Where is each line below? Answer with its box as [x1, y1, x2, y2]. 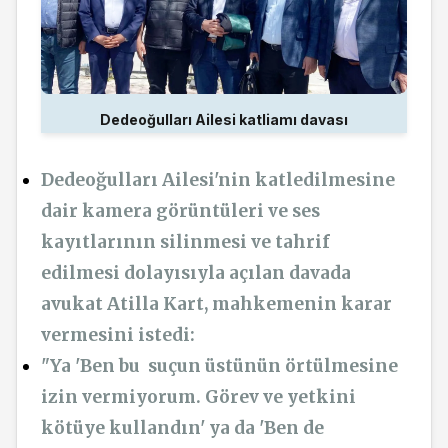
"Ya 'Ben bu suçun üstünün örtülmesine [41, 355, 398, 378]
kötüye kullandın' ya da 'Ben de [41, 417, 324, 440]
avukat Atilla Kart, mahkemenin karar [41, 293, 392, 316]
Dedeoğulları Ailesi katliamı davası [100, 111, 348, 129]
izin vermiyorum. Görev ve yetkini [41, 386, 356, 409]
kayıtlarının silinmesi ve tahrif [41, 231, 330, 254]
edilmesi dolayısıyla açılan [41, 262, 289, 285]
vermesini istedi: [41, 324, 195, 347]
